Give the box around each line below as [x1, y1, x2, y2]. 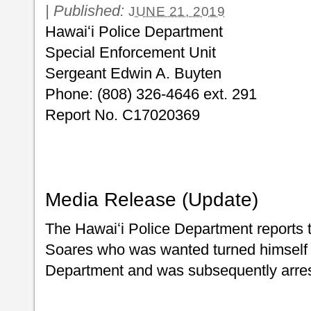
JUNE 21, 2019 [128, 4, 226, 19]
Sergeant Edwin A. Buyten [45, 65, 221, 82]
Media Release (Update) [45, 188, 258, 210]
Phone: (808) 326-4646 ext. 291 [45, 85, 257, 103]
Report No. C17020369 [45, 106, 200, 124]
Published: [53, 2, 128, 19]
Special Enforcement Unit [45, 44, 216, 61]
